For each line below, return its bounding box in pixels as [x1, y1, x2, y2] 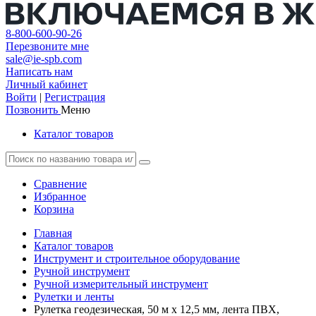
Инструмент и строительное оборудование [34, 253, 240, 265]
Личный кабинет [6, 78, 87, 90]
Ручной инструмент [34, 265, 130, 277]
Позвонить [6, 104, 58, 116]
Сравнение [34, 178, 87, 190]
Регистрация [44, 91, 105, 103]
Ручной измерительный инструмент [34, 278, 208, 290]
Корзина [34, 203, 74, 215]
